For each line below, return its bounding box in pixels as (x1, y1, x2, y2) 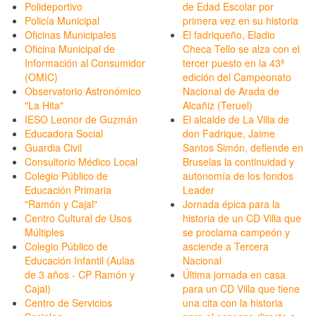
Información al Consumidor (25, 56, 145, 71)
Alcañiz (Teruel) (183, 98, 253, 113)
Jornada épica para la (183, 197, 280, 212)
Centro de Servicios (25, 296, 112, 310)
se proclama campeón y (183, 225, 290, 240)
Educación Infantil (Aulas (25, 253, 135, 268)
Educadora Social (25, 126, 103, 141)
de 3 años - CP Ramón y (25, 267, 135, 282)
